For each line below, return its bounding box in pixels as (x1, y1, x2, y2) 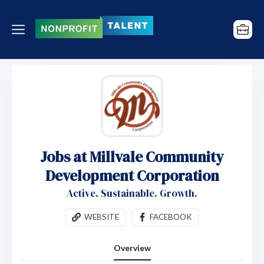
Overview (113, 243, 151, 253)
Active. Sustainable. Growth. (67, 186, 197, 200)
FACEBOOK (150, 212, 192, 222)
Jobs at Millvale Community (40, 147, 224, 167)
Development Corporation (45, 166, 219, 186)
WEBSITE (84, 212, 119, 222)
